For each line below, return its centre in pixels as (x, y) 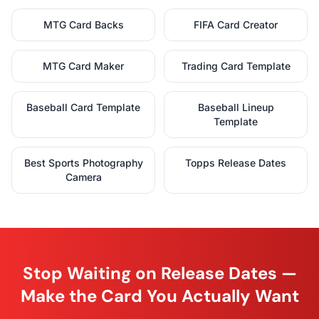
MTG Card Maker (83, 66)
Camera (83, 177)
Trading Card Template (236, 66)
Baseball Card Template (83, 108)
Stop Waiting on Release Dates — (159, 273)
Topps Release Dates (236, 163)
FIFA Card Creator (236, 25)
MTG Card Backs (83, 25)
